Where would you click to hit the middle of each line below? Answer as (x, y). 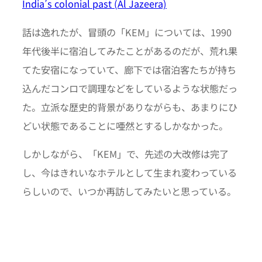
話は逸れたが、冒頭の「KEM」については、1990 (127, 32)
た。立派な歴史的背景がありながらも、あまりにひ (130, 107)
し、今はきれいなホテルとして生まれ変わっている (130, 172)
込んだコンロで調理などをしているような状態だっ (130, 88)
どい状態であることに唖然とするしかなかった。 (125, 125)
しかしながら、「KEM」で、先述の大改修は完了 (125, 154)
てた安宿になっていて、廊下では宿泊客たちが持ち (129, 69)
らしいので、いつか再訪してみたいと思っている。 (129, 191)
